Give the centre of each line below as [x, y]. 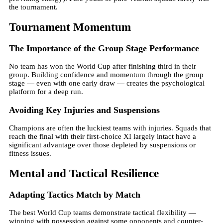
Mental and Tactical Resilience [84, 173]
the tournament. [33, 7]
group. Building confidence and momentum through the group [106, 75]
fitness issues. [30, 154]
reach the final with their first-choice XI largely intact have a [103, 137]
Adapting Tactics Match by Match [75, 194]
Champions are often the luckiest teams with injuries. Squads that [110, 128]
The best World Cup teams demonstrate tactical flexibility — [103, 213]
